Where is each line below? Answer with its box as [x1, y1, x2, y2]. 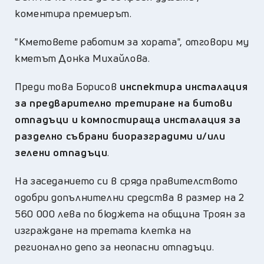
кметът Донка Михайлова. [15, 51, 150, 65]
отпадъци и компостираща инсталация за [15, 112, 241, 126]
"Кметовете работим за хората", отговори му [15, 34, 249, 48]
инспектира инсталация [119, 79, 248, 93]
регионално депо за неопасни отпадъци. [15, 239, 214, 253]
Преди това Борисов [15, 79, 120, 93]
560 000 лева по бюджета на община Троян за [15, 206, 246, 220]
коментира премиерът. [15, 6, 132, 20]
